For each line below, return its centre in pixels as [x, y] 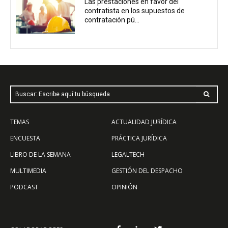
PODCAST [24, 187]
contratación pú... [112, 20]
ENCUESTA [25, 138]
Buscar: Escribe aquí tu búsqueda [63, 94]
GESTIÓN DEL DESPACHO [147, 170]
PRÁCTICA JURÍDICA [139, 138]
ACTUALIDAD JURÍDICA [144, 122]
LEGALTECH [128, 154]
